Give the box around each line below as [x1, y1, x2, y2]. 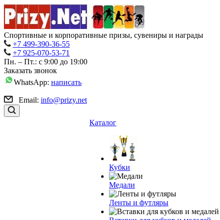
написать [51, 78, 82, 86]
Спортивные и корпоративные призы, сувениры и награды [4, 31, 203, 39]
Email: [15, 96, 41, 104]
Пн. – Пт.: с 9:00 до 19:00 [4, 57, 87, 66]
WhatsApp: [14, 78, 51, 86]
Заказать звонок [4, 66, 57, 75]
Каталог [89, 118, 116, 127]
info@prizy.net [41, 96, 87, 104]
